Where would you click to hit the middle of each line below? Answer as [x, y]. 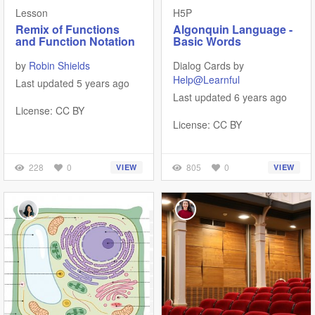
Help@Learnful [206, 79]
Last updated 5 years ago [72, 83]
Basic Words [207, 41]
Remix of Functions [67, 29]
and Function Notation [75, 41]
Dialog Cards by [208, 65]
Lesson [32, 13]
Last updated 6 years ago [230, 97]
